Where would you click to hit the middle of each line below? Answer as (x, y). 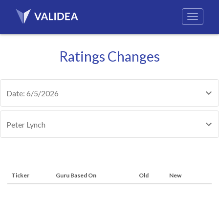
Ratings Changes (109, 56)
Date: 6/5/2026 (33, 93)
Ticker (20, 175)
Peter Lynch (26, 124)
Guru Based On (76, 175)
